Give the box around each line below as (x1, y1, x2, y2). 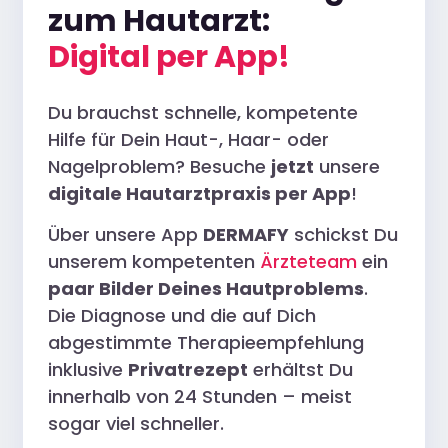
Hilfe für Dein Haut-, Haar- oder (48, 126, 329, 152)
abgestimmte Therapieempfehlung (48, 330, 364, 356)
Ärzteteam (260, 249, 357, 275)
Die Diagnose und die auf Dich (48, 303, 316, 329)
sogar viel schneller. (48, 411, 224, 437)
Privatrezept (128, 357, 248, 383)
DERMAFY (203, 222, 289, 248)
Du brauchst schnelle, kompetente (48, 99, 358, 125)
